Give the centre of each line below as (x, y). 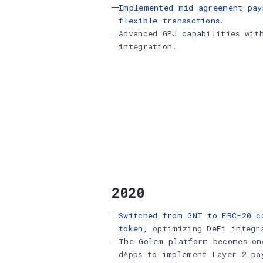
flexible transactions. (172, 21)
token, (133, 228)
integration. (148, 46)
